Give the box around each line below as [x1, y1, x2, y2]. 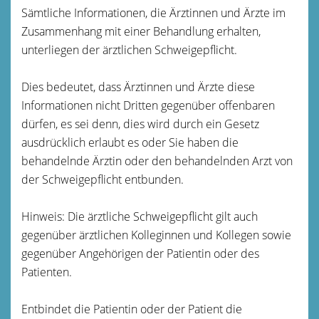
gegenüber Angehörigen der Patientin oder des [21, 245, 259, 261]
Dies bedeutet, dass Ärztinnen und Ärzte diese [21, 78, 255, 95]
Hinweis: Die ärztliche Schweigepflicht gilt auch [21, 208, 258, 224]
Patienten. [21, 263, 72, 280]
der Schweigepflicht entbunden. [21, 171, 184, 187]
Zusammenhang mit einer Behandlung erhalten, [21, 23, 261, 39]
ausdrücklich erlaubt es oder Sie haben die [21, 134, 239, 150]
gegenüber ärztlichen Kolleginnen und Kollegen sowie [21, 226, 291, 243]
